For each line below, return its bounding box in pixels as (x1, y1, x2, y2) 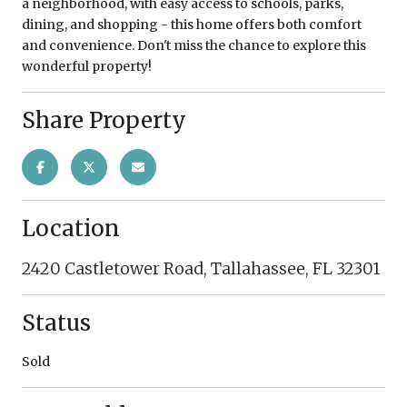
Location (22, 213, 120, 243)
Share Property (22, 105, 186, 134)
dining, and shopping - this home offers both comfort (22, 15, 362, 33)
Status (22, 308, 91, 337)
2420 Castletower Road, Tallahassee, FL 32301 (22, 257, 380, 279)
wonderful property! (22, 57, 152, 74)
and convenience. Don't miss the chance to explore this (22, 36, 366, 54)
